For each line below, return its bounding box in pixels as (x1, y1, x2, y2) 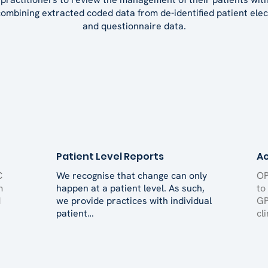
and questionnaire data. (82, 20, 186, 32)
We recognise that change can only (56, 169, 207, 182)
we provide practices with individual (56, 194, 212, 207)
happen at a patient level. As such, (56, 182, 205, 194)
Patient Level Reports (56, 150, 164, 163)
